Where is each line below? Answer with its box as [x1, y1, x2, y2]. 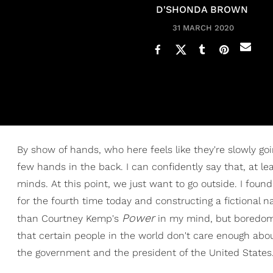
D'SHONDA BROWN [155, 4, 248, 15]
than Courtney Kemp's [17, 213, 122, 224]
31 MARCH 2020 [172, 23, 234, 32]
